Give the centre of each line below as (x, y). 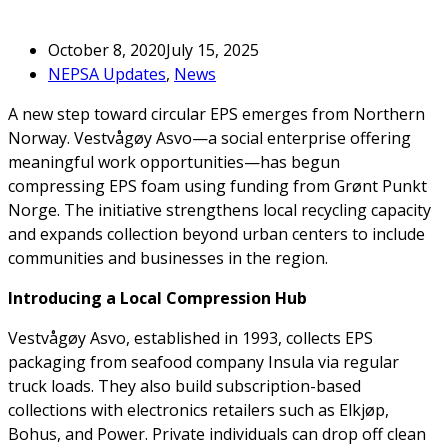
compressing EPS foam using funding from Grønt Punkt (217, 186)
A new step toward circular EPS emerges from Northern (216, 114)
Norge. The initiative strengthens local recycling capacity (219, 210)
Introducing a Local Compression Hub (157, 298)
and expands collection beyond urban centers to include (216, 234)
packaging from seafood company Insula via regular (203, 362)
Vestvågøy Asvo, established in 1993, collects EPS (190, 338)
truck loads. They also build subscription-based (184, 386)
